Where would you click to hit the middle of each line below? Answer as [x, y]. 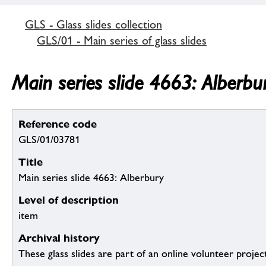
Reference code [58, 124]
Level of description [69, 200]
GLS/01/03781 [49, 140]
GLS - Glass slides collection [94, 24]
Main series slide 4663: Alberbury [91, 178]
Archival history [59, 238]
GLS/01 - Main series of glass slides [122, 40]
